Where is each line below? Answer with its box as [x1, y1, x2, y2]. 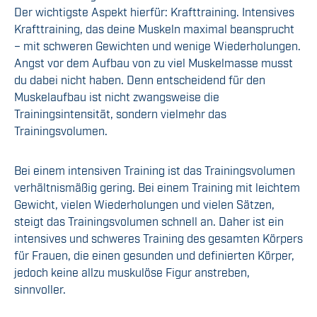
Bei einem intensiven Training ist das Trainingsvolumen [14, 163, 295, 178]
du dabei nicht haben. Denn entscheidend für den [14, 72, 265, 87]
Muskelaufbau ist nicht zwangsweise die [14, 89, 219, 104]
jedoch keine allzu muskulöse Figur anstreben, [14, 265, 250, 279]
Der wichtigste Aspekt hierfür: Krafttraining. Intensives [14, 4, 294, 19]
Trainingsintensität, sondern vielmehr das [14, 106, 226, 121]
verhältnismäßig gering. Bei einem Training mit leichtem [14, 180, 300, 195]
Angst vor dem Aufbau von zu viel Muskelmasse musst [14, 55, 293, 70]
